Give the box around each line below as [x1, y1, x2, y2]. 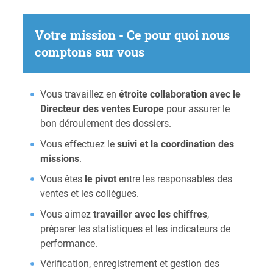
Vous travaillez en [40, 88, 119, 101]
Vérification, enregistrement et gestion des [40, 258, 220, 270]
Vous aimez [40, 208, 94, 220]
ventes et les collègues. [40, 188, 140, 200]
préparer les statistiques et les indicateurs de [40, 222, 231, 235]
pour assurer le [164, 103, 230, 115]
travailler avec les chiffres [93, 208, 208, 220]
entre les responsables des [116, 173, 233, 185]
